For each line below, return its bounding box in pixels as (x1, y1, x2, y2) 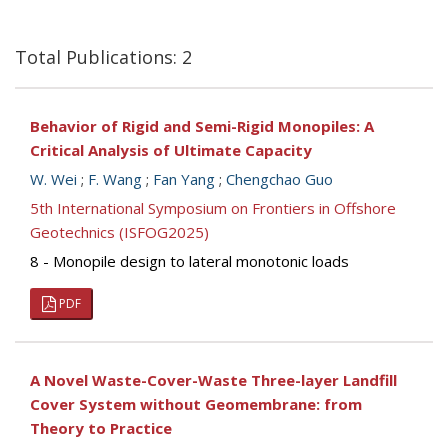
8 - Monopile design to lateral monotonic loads (30, 251, 349, 271)
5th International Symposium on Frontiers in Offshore (30, 198, 396, 218)
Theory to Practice (30, 418, 172, 438)
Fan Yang (153, 169, 215, 189)
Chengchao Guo (226, 169, 333, 189)
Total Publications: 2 (15, 45, 192, 69)
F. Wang (88, 169, 142, 189)
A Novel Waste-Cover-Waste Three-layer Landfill (30, 370, 397, 390)
